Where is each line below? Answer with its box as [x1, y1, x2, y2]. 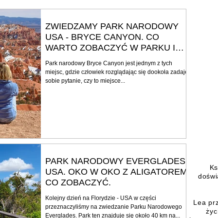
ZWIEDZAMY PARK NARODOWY [45, 21, 179, 31]
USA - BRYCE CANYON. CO [45, 32, 159, 42]
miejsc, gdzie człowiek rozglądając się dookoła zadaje [45, 68, 188, 75]
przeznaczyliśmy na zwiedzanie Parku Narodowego [45, 203, 182, 210]
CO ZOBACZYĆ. [45, 177, 111, 187]
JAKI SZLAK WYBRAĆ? [45, 53, 140, 63]
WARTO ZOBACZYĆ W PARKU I [45, 42, 175, 53]
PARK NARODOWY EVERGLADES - [45, 156, 191, 166]
